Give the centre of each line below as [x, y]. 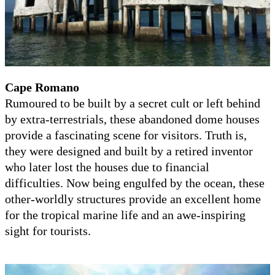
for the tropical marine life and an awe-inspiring [125, 215]
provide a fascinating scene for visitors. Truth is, [126, 135]
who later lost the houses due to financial [107, 167]
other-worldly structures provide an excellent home [133, 199]
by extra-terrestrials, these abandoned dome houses [132, 119]
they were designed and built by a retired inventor [129, 151]
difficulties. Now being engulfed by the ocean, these [135, 183]
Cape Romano [42, 87]
